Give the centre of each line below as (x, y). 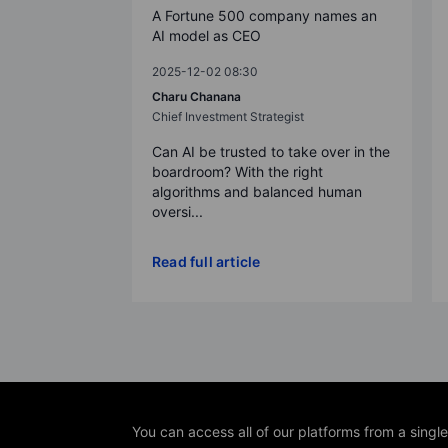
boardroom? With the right (237, 171)
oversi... (177, 211)
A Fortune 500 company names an (264, 15)
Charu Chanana (196, 96)
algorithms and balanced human (257, 191)
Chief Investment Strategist (228, 116)
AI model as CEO (206, 35)
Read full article (206, 261)
